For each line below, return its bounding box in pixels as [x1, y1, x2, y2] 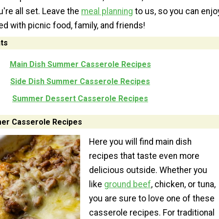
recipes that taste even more [88, 151, 199, 161]
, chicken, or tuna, [151, 179, 216, 190]
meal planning [81, 6, 133, 16]
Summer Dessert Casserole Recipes [12, 93, 148, 103]
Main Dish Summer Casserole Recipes [9, 59, 151, 69]
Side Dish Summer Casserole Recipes [10, 76, 150, 86]
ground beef [104, 179, 151, 190]
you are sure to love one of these [88, 194, 215, 204]
